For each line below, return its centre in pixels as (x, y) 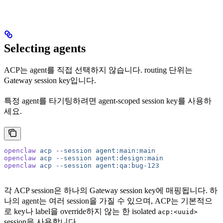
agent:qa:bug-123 (125, 166)
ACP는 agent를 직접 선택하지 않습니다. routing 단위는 (98, 70)
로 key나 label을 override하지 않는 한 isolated (81, 212)
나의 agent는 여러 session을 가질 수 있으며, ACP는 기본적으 (108, 201)
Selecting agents (45, 49)
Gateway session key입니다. (50, 81)
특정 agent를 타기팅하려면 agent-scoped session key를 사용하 (108, 101)
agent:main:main (123, 151)
